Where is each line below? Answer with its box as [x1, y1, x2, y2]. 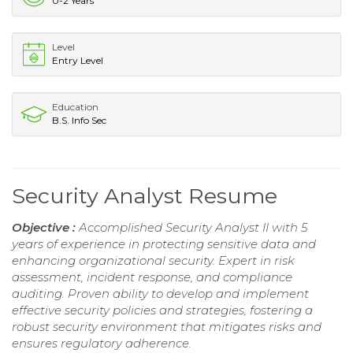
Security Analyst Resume [12, 183, 277, 210]
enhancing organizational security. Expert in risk [12, 253, 295, 269]
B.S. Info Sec [52, 114, 106, 127]
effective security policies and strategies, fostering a [12, 303, 313, 318]
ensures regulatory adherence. [12, 336, 191, 351]
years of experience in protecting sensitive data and [12, 236, 316, 252]
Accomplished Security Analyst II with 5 [79, 220, 307, 236]
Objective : [12, 220, 79, 236]
